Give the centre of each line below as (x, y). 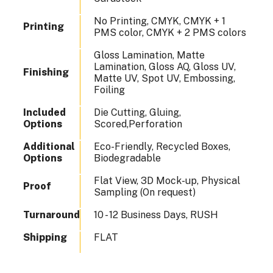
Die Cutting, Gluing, (137, 113)
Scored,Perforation (138, 124)
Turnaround (51, 215)
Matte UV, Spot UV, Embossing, (165, 79)
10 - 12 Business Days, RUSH (156, 215)
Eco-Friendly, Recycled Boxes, (162, 147)
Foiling (109, 90)
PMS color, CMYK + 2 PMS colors (170, 33)
